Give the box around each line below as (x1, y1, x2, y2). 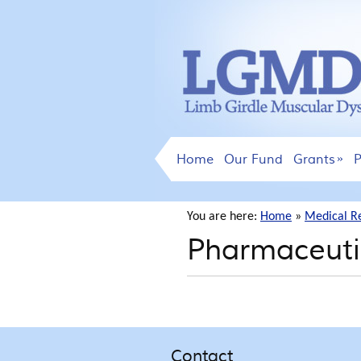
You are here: (187, 210, 260, 223)
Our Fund (223, 151, 283, 168)
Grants (293, 151, 335, 168)
